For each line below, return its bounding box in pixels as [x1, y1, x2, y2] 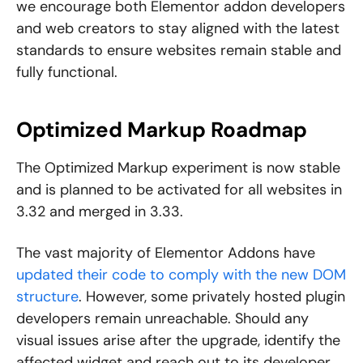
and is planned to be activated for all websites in [16, 180, 342, 200]
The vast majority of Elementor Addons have [16, 243, 315, 263]
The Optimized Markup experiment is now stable [16, 158, 340, 178]
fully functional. [16, 62, 117, 83]
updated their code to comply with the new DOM [16, 265, 346, 285]
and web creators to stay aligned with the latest [16, 19, 340, 39]
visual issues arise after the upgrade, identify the [16, 331, 340, 351]
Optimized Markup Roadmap [16, 116, 307, 144]
